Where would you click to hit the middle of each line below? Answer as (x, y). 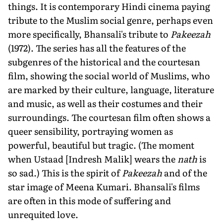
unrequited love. (43, 214)
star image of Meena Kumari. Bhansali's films (104, 186)
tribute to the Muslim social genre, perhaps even (111, 20)
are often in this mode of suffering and (89, 200)
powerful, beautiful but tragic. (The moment (101, 145)
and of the (186, 172)
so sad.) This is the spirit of (65, 172)
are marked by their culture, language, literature (111, 89)
